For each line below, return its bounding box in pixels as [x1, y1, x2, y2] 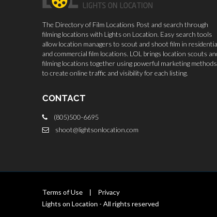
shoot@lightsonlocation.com [55, 125, 139, 134]
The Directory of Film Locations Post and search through [42, 20, 208, 29]
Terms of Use [42, 187, 83, 196]
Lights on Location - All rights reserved [42, 199, 159, 208]
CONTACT [42, 93, 86, 103]
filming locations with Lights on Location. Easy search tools [42, 30, 212, 38]
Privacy [98, 187, 120, 196]
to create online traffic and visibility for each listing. [42, 69, 188, 77]
